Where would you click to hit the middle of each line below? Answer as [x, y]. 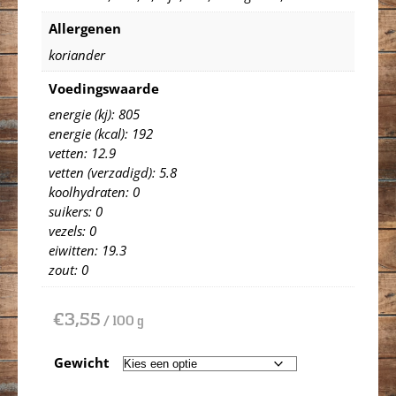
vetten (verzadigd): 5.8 [112, 172]
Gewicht [81, 363]
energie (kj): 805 [94, 114]
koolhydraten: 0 [94, 192]
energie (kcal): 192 [100, 133]
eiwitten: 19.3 [87, 250]
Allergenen [84, 28]
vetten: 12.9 [82, 153]
